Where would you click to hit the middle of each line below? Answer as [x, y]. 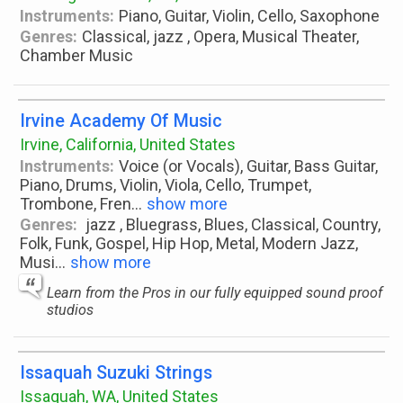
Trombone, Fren [76, 204]
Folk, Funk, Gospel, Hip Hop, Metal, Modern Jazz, [189, 243]
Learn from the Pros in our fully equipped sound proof [215, 293]
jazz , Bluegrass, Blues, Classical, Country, [232, 224]
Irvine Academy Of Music [121, 121]
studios [70, 310]
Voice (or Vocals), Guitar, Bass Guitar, [249, 166]
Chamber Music [76, 55]
